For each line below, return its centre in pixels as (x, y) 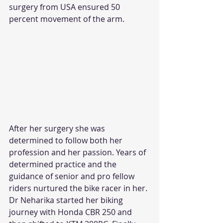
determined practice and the (64, 164)
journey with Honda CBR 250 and (71, 212)
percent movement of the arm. (67, 19)
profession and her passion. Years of (78, 152)
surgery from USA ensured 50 (65, 7)
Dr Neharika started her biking (67, 200)
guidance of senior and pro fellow (73, 176)
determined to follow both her (67, 140)
